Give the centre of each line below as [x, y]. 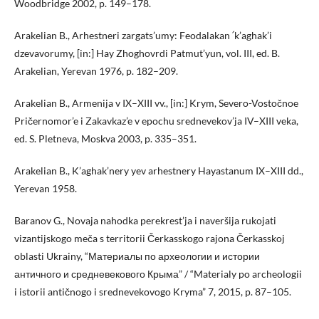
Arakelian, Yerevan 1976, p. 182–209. [96, 70]
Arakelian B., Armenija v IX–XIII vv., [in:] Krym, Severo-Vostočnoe [156, 103]
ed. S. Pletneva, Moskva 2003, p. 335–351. [105, 138]
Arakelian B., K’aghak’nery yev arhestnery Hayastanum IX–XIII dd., [159, 170]
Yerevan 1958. [46, 188]
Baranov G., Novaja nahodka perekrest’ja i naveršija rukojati [145, 220]
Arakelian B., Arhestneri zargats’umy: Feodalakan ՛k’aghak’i [143, 35]
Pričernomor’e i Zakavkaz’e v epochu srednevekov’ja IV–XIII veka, [156, 120]
